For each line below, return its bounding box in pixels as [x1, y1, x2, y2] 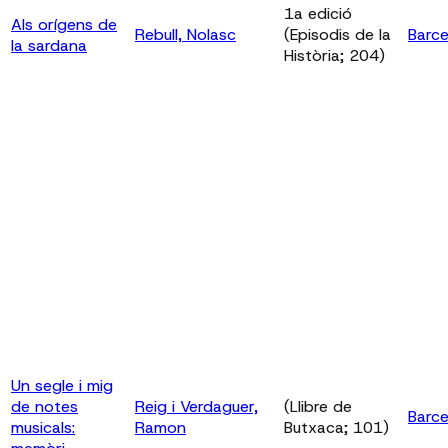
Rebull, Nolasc [135, 23, 236, 45]
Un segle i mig [11, 374, 113, 396]
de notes [11, 395, 78, 417]
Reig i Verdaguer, [135, 395, 258, 417]
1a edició [284, 2, 352, 24]
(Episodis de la [284, 23, 391, 45]
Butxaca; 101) [284, 416, 389, 438]
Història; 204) [284, 44, 385, 66]
